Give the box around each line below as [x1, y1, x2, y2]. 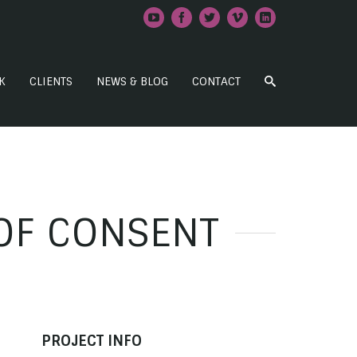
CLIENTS [29, 74, 73, 88]
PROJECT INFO [41, 331, 142, 351]
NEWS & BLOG [96, 74, 168, 88]
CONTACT [192, 74, 241, 88]
